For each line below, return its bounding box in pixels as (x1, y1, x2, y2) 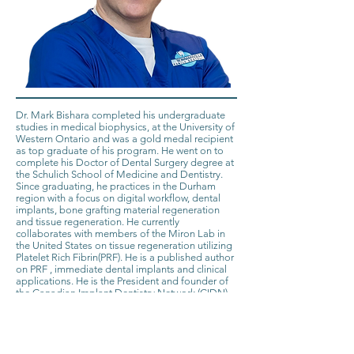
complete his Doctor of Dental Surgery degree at (16, 156, 234, 168)
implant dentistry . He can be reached (16, 322, 182, 334)
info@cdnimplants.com (27, 334, 130, 346)
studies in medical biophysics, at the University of (16, 121, 235, 133)
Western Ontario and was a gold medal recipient (16, 133, 233, 145)
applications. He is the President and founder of (16, 275, 228, 287)
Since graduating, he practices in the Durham (16, 180, 216, 192)
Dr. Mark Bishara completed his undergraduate (16, 109, 225, 121)
